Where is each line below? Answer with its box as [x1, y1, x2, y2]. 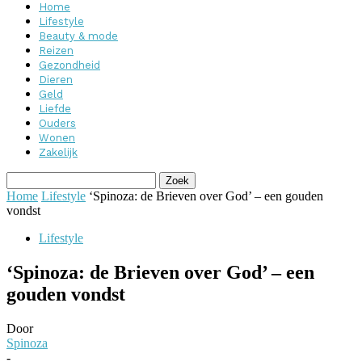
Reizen [39, 44, 74, 57]
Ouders [39, 117, 76, 129]
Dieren [39, 74, 73, 86]
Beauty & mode [39, 30, 118, 42]
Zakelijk [39, 146, 78, 158]
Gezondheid [39, 59, 100, 71]
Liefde [39, 103, 71, 115]
